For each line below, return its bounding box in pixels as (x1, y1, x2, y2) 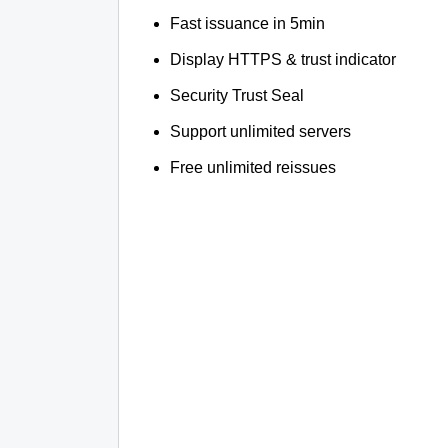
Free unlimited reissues (170, 159, 337, 176)
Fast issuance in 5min (170, 15, 326, 32)
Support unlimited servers (170, 123, 352, 140)
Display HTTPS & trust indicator (170, 51, 397, 68)
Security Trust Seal (170, 87, 305, 104)
